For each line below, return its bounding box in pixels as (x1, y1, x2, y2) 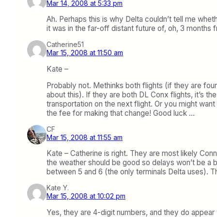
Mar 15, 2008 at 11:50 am (46, 48, 123, 57)
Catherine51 (46, 40, 84, 49)
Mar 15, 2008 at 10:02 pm (46, 192, 125, 201)
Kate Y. (46, 184, 69, 192)
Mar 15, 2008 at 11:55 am (46, 133, 123, 142)
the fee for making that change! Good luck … (46, 108, 195, 118)
